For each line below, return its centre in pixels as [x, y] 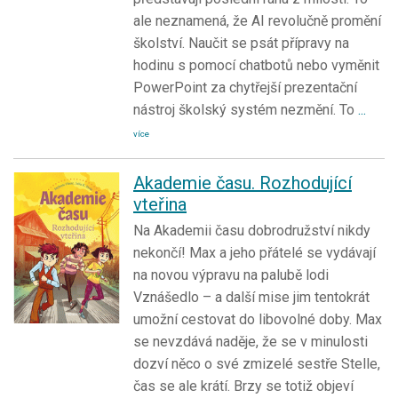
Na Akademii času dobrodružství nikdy [252, 231]
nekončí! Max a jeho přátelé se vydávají [255, 253]
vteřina [160, 205]
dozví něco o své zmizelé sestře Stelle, [257, 364]
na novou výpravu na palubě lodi [231, 275]
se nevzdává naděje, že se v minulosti [251, 342]
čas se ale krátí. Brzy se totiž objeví [243, 386]
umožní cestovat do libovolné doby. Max [258, 320]
